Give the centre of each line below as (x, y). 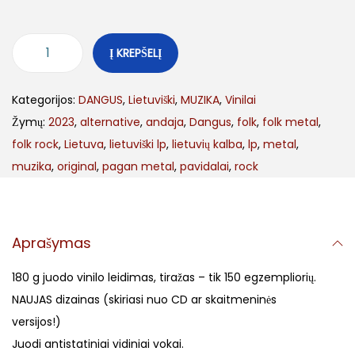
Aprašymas (52, 243)
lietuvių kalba (207, 145)
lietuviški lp (138, 145)
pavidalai (204, 167)
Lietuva (84, 145)
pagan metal (138, 167)
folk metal (290, 122)
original (77, 167)
